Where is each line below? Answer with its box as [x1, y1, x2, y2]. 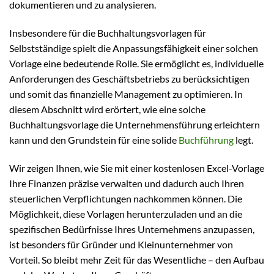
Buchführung [179, 133, 234, 146]
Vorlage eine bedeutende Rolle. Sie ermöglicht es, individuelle [9, 57, 264, 69]
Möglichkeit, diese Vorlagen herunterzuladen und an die [9, 207, 242, 220]
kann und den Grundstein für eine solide [9, 133, 179, 146]
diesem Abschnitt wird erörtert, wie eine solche [9, 103, 206, 115]
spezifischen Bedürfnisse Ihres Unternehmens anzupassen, [9, 223, 254, 235]
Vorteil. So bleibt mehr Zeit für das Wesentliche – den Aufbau [9, 253, 264, 265]
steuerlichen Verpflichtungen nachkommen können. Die [9, 192, 242, 204]
